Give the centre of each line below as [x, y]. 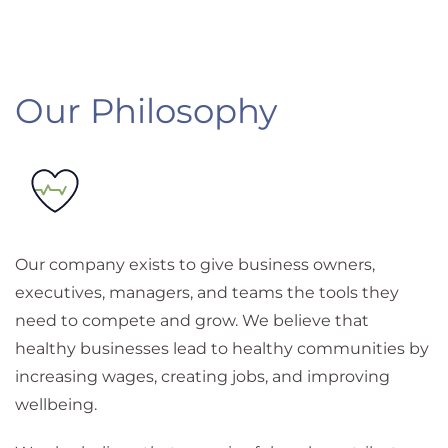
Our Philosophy [146, 110]
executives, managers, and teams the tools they [207, 292]
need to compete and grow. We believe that [192, 320]
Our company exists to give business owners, [195, 264]
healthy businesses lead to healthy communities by [222, 348]
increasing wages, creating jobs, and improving [202, 376]
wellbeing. [58, 404]
